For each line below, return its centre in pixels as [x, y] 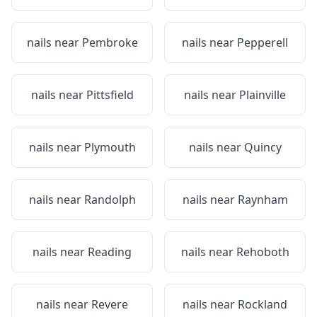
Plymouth [110, 147]
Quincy [263, 147]
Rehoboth [263, 252]
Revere [110, 304]
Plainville [263, 95]
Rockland [263, 304]
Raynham [263, 200]
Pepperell [263, 42]
